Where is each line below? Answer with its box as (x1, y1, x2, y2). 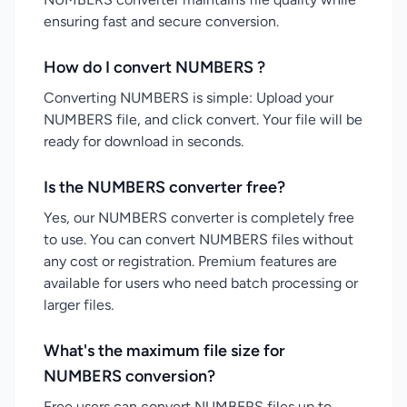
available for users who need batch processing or (44, 274, 358, 292)
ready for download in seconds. (44, 133, 243, 150)
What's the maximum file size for (44, 341, 285, 361)
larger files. (44, 296, 114, 313)
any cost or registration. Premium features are (44, 253, 337, 270)
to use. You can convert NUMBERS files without (44, 231, 353, 248)
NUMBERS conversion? (44, 366, 215, 386)
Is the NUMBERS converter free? (44, 177, 285, 197)
